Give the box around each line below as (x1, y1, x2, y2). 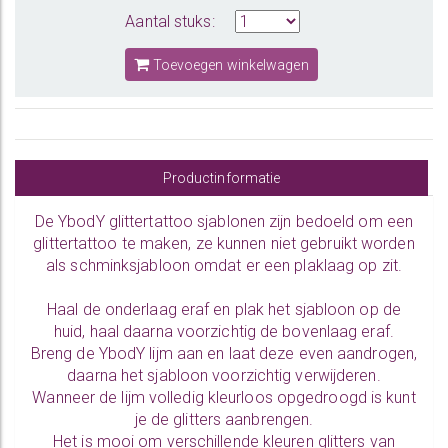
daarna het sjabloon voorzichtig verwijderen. (67, 366, 381, 385)
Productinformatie (162, 170, 281, 186)
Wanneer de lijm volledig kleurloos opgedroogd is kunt (32, 388, 416, 407)
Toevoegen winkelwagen (149, 57, 309, 73)
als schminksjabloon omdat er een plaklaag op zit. (46, 256, 402, 275)
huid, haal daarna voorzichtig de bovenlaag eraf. (54, 322, 394, 341)
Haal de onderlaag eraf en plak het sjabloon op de (47, 300, 401, 319)
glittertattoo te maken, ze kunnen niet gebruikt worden (33, 234, 415, 253)
